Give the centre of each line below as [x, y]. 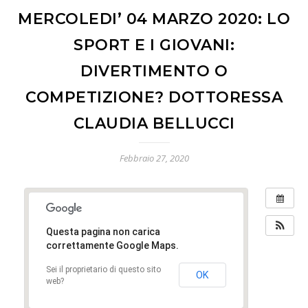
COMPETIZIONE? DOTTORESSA [154, 97]
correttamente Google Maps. [112, 246]
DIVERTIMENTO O [154, 71]
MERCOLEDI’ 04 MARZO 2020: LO [154, 19]
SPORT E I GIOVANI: [154, 45]
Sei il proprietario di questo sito [103, 270]
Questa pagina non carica [103, 232]
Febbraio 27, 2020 [154, 158]
